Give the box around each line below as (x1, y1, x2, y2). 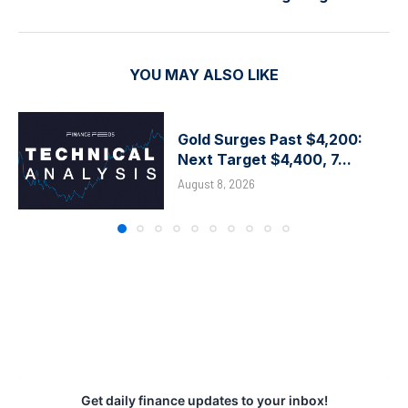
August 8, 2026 (178, 177, 255, 192)
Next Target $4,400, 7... (178, 150, 352, 169)
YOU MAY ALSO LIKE (129, 66, 279, 85)
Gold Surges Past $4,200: (178, 130, 362, 149)
